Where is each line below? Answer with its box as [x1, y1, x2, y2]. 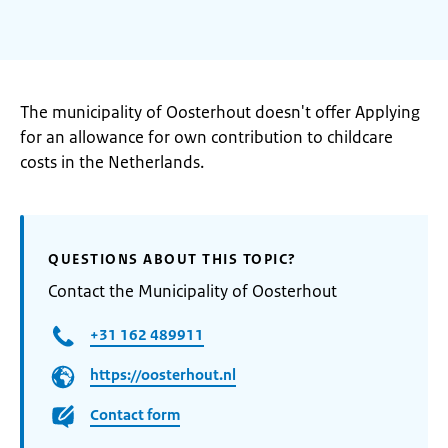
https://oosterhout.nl [90, 365, 236, 385]
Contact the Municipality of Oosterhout [48, 280, 337, 302]
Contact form [90, 405, 180, 425]
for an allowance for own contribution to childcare [20, 126, 393, 148]
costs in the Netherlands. [20, 151, 204, 173]
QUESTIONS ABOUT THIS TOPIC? [48, 250, 297, 268]
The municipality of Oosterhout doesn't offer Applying [20, 101, 420, 123]
